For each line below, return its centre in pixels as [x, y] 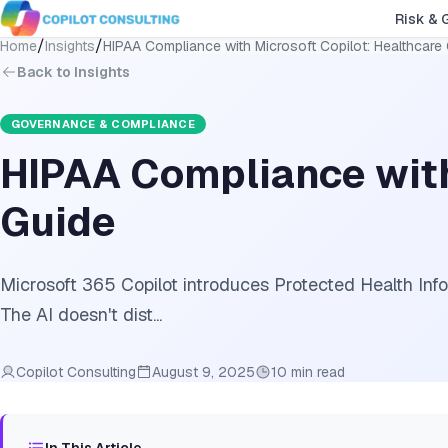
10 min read [308, 372]
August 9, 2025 [203, 372]
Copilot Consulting [76, 372]
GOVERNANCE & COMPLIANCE [103, 124]
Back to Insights [73, 72]
